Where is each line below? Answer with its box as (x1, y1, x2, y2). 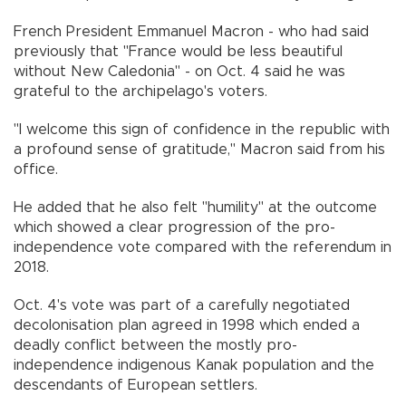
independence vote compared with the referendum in (14, 239, 391, 255)
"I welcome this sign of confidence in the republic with (14, 121, 390, 137)
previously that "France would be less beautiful (14, 43, 343, 59)
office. (14, 161, 58, 177)
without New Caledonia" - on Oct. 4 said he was (14, 63, 345, 79)
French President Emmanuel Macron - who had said (14, 24, 369, 39)
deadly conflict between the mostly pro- (14, 337, 297, 353)
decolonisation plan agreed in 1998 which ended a (14, 317, 360, 333)
